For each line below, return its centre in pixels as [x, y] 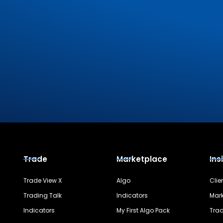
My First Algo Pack [143, 210]
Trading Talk [43, 195]
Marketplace [142, 159]
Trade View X [43, 180]
